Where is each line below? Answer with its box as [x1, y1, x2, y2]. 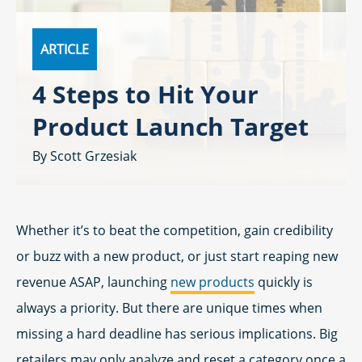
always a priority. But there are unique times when [16, 299, 322, 317]
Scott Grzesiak [50, 147, 137, 165]
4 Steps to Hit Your [32, 78, 259, 111]
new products [170, 273, 255, 291]
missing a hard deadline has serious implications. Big [16, 325, 338, 343]
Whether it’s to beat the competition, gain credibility [16, 221, 333, 239]
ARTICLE [40, 40, 89, 58]
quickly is [255, 273, 313, 291]
